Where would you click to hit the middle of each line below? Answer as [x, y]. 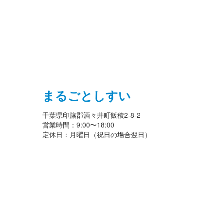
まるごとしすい [87, 95]
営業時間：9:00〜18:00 [78, 124]
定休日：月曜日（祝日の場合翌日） [97, 134]
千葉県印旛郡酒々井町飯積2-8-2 [91, 115]
